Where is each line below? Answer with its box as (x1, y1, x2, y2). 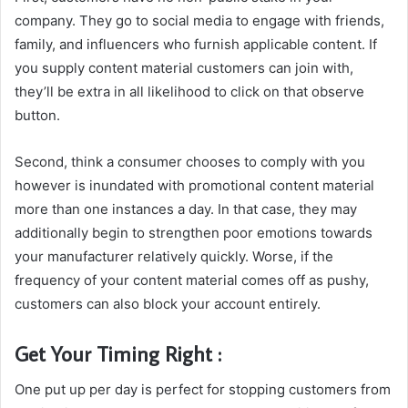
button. (15, 106, 60, 124)
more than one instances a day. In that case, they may (15, 199, 357, 218)
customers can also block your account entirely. (15, 294, 321, 312)
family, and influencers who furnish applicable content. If (15, 35, 377, 53)
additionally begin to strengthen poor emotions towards (15, 223, 372, 241)
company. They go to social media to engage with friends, (15, 11, 384, 29)
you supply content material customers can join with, (15, 58, 353, 76)
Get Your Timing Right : (15, 339, 221, 367)
